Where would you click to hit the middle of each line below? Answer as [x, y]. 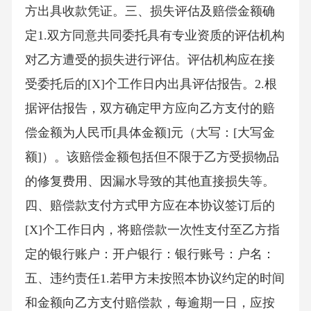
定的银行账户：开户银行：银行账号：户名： [150, 254]
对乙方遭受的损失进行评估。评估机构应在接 [150, 60]
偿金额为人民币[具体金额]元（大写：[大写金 [150, 133]
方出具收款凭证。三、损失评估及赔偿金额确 [150, 11]
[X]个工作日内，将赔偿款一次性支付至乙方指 [152, 230]
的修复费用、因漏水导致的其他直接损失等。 [150, 182]
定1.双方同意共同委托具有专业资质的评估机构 [154, 36]
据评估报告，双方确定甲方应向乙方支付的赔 [150, 109]
